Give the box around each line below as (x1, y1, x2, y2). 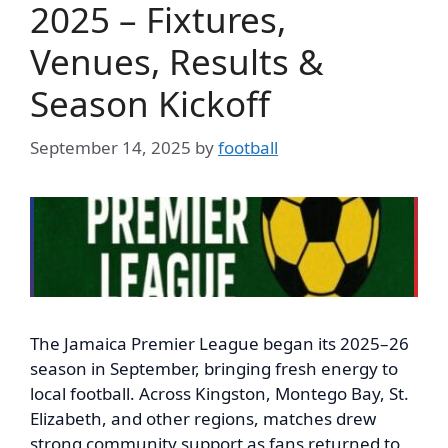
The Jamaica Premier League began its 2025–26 (30, 332, 409, 355)
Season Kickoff (30, 79, 270, 127)
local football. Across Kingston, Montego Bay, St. (30, 382, 409, 405)
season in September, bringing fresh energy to (30, 357, 398, 380)
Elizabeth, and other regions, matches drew (30, 407, 376, 430)
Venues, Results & (30, 37, 324, 85)
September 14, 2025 (30, 136, 191, 159)
